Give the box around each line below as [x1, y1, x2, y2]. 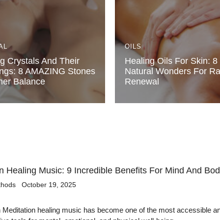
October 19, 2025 [22, 180, 77, 189]
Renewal [125, 76, 159, 86]
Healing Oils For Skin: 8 [125, 55, 218, 66]
